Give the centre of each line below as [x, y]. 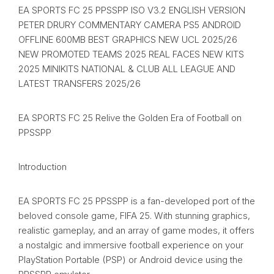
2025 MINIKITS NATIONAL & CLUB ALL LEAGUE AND [127, 69]
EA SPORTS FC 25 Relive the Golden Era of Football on [130, 118]
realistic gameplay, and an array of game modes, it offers [136, 231]
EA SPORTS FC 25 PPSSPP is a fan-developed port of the [137, 201]
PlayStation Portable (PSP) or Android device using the [131, 260]
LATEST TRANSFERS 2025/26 [80, 84]
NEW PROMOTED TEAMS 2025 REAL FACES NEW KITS [131, 54]
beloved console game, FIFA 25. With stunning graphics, [134, 216]
